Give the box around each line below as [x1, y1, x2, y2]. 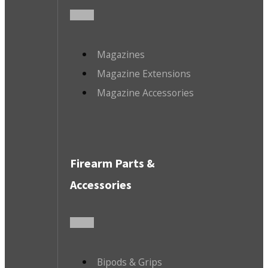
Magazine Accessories [96, 86, 194, 100]
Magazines [96, 48, 145, 62]
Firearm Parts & [69, 155, 155, 170]
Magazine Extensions [96, 67, 191, 81]
